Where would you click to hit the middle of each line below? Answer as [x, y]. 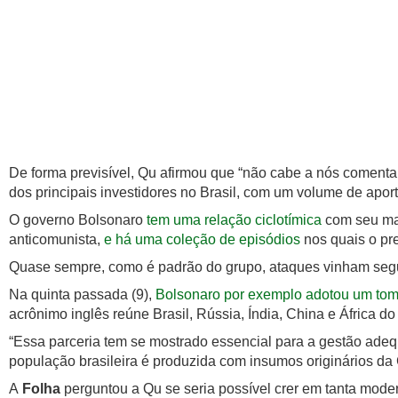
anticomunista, [56, 240]
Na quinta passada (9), [80, 295]
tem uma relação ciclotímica [232, 220]
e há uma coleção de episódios [202, 240]
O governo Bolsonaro [76, 220]
